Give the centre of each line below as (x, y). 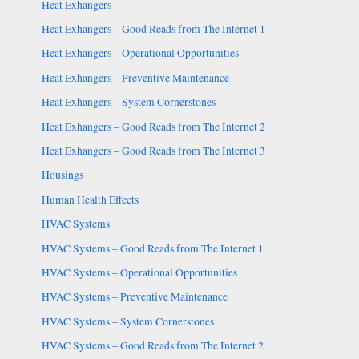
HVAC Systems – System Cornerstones (127, 321)
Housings (62, 175)
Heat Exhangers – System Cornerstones (128, 102)
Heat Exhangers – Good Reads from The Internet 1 (153, 28)
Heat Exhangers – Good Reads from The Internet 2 (153, 126)
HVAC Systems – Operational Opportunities (139, 272)
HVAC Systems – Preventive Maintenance (134, 297)
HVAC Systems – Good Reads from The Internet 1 (152, 248)
